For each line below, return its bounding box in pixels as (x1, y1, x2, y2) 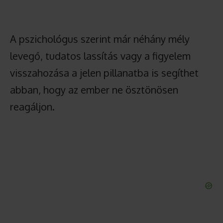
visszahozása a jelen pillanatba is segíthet (10, 66, 199, 79)
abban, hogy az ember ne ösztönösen (10, 83, 178, 96)
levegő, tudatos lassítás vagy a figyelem (10, 49, 191, 62)
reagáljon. (10, 100, 55, 113)
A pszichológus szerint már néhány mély (10, 32, 190, 45)
